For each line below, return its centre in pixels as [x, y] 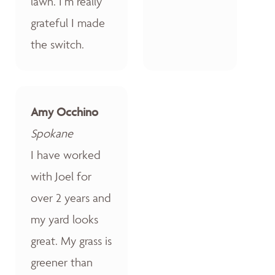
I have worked [66, 154]
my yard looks [64, 219]
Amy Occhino [64, 111]
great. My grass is [71, 240]
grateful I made [68, 22]
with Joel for [61, 176]
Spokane [52, 133]
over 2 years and [71, 197]
